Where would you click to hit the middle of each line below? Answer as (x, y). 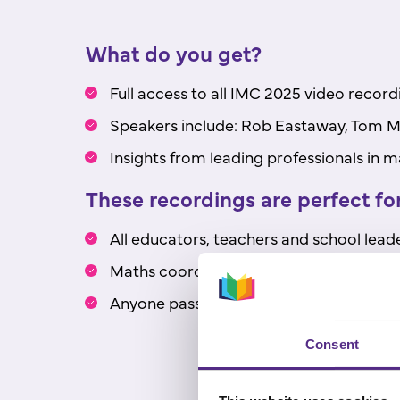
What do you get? (174, 52)
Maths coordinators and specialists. (239, 270)
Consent (332, 345)
